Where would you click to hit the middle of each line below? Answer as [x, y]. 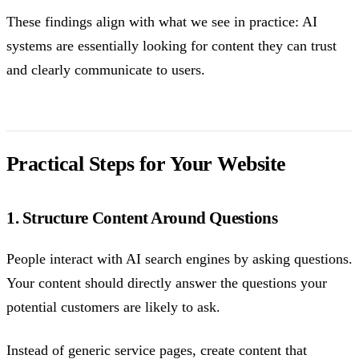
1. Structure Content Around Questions [142, 218]
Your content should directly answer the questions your [167, 282]
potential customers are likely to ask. [113, 307]
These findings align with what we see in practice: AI [162, 21]
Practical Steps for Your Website [146, 163]
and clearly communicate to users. [106, 69]
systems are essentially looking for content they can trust [171, 45]
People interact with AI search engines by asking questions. [179, 258]
